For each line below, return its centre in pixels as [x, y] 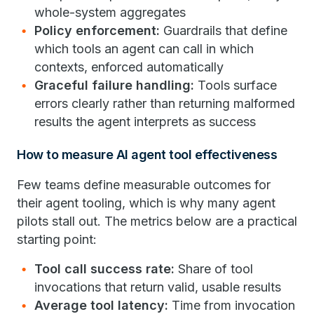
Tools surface [235, 86]
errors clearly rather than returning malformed [165, 104]
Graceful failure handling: [114, 86]
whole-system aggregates [110, 13]
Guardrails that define [224, 31]
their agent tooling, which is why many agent [146, 203]
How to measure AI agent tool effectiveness [147, 155]
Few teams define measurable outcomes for [144, 185]
